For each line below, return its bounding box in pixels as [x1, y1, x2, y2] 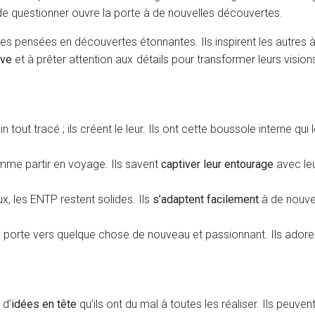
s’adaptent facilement [153, 193, 259, 206]
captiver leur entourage [161, 157, 274, 171]
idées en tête [11, 297, 77, 311]
